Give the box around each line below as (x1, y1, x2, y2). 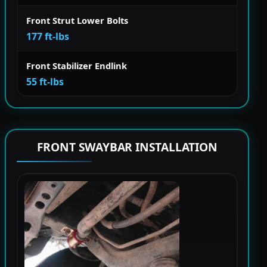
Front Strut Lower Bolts (26, 14, 128, 26)
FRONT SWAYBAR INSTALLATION (36, 139, 218, 156)
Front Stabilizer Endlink (26, 59, 127, 72)
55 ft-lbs (26, 74, 64, 88)
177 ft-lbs (26, 29, 69, 43)
